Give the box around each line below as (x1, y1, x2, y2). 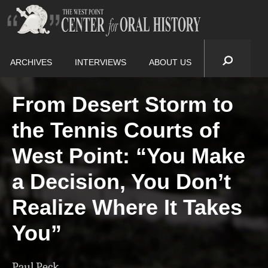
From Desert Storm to (12, 92, 233, 117)
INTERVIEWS (75, 57, 126, 67)
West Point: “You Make (12, 144, 245, 169)
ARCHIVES (10, 57, 52, 67)
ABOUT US (149, 57, 191, 67)
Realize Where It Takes (12, 195, 242, 220)
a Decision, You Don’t (12, 169, 231, 194)
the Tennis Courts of (12, 118, 220, 143)
